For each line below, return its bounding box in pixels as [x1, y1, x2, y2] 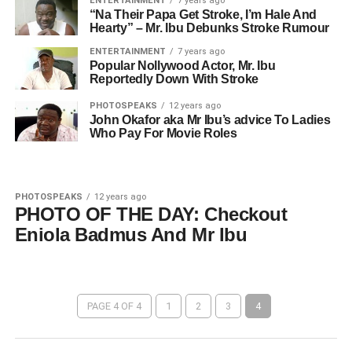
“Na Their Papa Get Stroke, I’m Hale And [89, 8, 317, 21]
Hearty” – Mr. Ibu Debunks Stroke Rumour [89, 21, 330, 35]
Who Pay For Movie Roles [89, 126, 237, 140]
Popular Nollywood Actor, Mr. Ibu [89, 59, 276, 73]
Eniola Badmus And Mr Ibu [14, 224, 247, 246]
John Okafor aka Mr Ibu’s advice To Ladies [89, 112, 331, 126]
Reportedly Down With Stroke [89, 72, 259, 86]
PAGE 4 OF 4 [86, 300, 141, 313]
